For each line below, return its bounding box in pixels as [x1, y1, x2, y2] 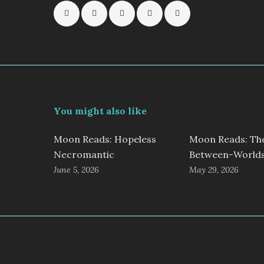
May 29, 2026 [189, 164, 239, 176]
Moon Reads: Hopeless [53, 133, 156, 146]
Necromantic [53, 148, 114, 161]
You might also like [53, 105, 147, 117]
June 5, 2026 [53, 164, 99, 176]
